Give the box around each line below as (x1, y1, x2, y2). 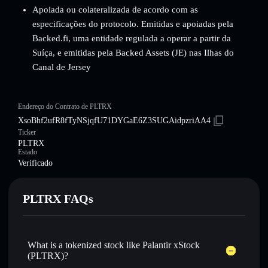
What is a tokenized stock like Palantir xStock (28, 240, 200, 250)
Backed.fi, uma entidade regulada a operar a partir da (32, 33, 231, 43)
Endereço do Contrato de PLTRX (18, 102, 112, 111)
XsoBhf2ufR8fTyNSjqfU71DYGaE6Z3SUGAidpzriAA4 (18, 116, 211, 125)
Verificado (18, 159, 53, 167)
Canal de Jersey (32, 62, 91, 72)
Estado (18, 148, 37, 156)
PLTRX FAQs (23, 192, 93, 205)
